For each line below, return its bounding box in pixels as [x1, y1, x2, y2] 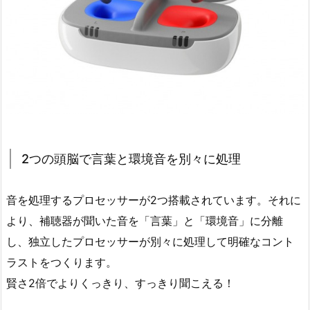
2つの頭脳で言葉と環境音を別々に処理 [21, 152, 241, 166]
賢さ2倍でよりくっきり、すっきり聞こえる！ [6, 276, 235, 290]
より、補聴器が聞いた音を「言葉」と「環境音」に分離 [6, 214, 283, 228]
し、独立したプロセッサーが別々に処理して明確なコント [6, 235, 294, 248]
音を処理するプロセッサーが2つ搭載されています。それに [6, 193, 301, 207]
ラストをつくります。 [6, 255, 117, 269]
